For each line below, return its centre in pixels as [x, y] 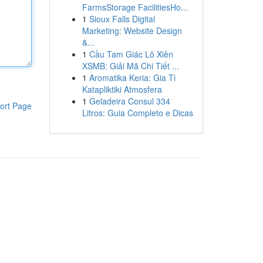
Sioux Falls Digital [122, 19]
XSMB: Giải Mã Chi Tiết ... [130, 66]
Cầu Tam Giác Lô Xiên [131, 54]
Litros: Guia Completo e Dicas [137, 113]
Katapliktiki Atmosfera [122, 89]
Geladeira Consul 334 [129, 101]
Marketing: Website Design [132, 31]
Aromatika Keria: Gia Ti [132, 77]
